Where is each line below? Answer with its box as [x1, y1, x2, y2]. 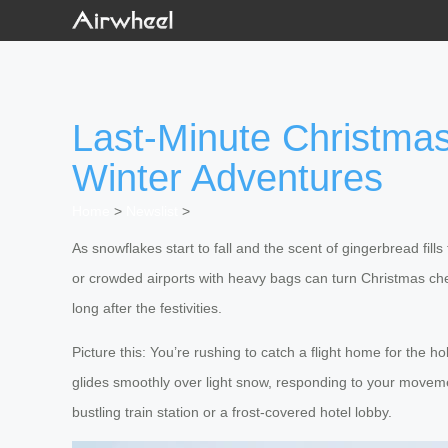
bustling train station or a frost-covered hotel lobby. [72, 404, 392, 421]
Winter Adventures [72, 157, 383, 200]
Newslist [126, 203, 178, 220]
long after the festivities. [72, 300, 222, 317]
